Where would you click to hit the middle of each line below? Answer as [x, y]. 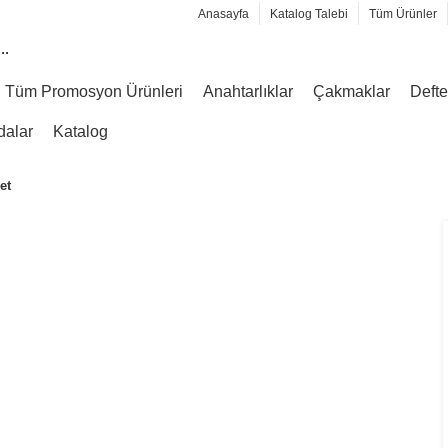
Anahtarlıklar [248, 91]
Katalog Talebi [309, 14]
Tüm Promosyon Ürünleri [94, 91]
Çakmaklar [351, 91]
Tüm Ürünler [403, 14]
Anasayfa [223, 14]
